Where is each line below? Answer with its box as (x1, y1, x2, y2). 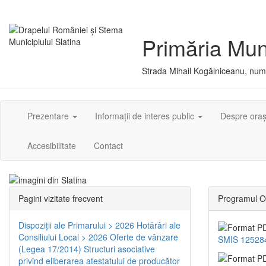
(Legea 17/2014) (18, 243, 81, 255)
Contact (94, 140, 123, 151)
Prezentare (27, 110, 71, 122)
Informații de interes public (95, 110, 197, 122)
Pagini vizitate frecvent (18, 192, 103, 205)
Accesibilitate (27, 140, 76, 151)
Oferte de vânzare (110, 231, 178, 243)
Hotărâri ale (137, 219, 180, 232)
